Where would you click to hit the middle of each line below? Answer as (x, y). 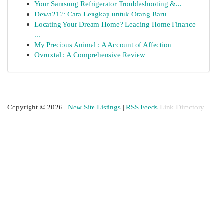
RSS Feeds (142, 107)
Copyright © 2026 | (38, 107)
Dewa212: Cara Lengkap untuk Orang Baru (101, 14)
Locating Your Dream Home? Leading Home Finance (115, 24)
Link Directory (182, 107)
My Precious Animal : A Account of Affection (103, 44)
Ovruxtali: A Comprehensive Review (90, 54)
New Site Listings (94, 107)
